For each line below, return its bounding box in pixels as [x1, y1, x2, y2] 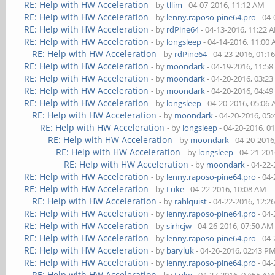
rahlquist [174, 196, 207, 207]
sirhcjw [166, 220, 192, 231]
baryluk [166, 245, 195, 256]
